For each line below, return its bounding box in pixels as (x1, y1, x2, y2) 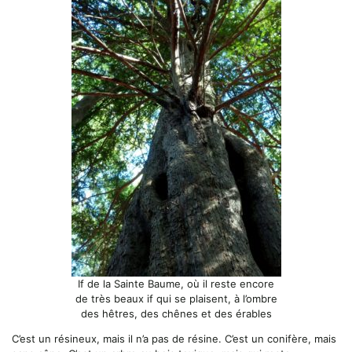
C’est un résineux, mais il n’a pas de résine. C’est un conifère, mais (12, 332, 336, 346)
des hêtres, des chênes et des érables (80, 307, 272, 321)
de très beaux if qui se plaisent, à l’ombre (75, 292, 277, 306)
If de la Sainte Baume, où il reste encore (78, 277, 274, 291)
